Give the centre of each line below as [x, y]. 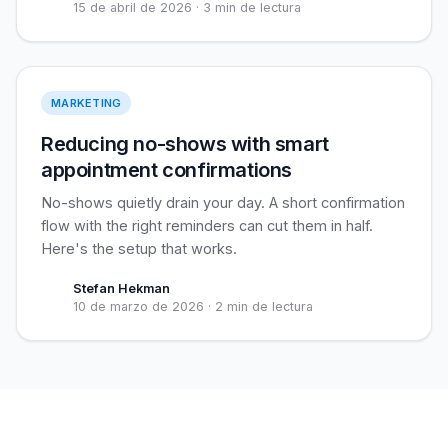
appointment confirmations [167, 170]
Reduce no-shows [150, 80]
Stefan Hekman [121, 288]
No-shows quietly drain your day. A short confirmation [223, 202]
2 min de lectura [264, 306]
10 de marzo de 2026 [138, 306]
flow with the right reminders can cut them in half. [207, 225]
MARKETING [86, 103]
